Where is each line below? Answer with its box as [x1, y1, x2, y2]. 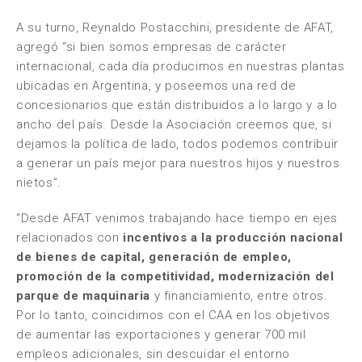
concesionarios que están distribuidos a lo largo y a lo [16, 98, 339, 112]
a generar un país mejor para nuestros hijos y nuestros [16, 156, 340, 170]
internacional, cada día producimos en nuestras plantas [16, 59, 345, 74]
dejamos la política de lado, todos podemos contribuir [16, 137, 339, 151]
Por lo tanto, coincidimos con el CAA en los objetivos [16, 308, 330, 322]
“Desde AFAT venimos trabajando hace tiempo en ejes [16, 211, 339, 225]
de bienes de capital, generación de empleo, [16, 250, 292, 264]
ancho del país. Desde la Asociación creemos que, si [16, 117, 332, 132]
